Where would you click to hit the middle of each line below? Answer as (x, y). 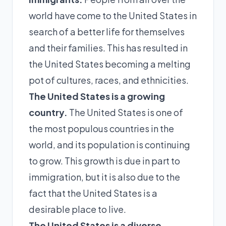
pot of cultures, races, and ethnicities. (109, 80)
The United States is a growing (97, 96)
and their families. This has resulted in (108, 47)
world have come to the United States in (113, 15)
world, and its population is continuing (109, 144)
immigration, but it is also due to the (104, 177)
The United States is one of (125, 112)
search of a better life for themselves (107, 31)
